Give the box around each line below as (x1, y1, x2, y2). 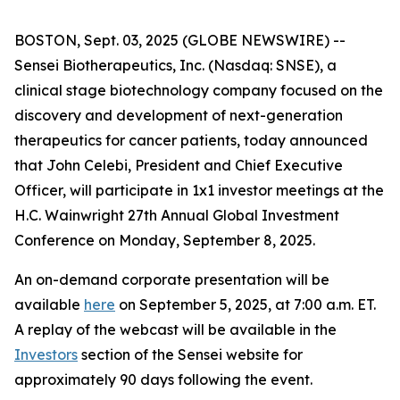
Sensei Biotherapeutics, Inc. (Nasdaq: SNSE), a (14, 56, 337, 74)
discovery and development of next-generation (14, 106, 343, 124)
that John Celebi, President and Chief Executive (14, 156, 343, 174)
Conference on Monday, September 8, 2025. (14, 231, 315, 249)
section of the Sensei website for (78, 346, 303, 363)
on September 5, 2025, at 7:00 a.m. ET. (115, 296, 376, 313)
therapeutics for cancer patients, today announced (14, 131, 368, 149)
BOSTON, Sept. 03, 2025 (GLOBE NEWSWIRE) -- (14, 31, 346, 49)
